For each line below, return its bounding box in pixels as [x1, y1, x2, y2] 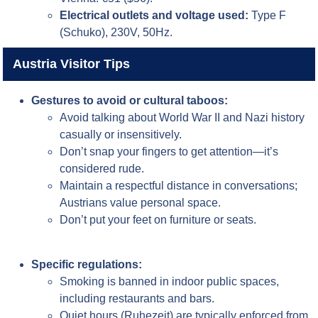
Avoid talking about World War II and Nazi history [60, 111, 305, 124]
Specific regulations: [31, 258, 143, 270]
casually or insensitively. [60, 128, 182, 141]
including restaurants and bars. [60, 292, 215, 305]
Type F [248, 9, 287, 22]
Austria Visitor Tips [12, 57, 130, 72]
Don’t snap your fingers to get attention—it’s [60, 146, 279, 158]
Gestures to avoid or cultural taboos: [31, 94, 229, 107]
